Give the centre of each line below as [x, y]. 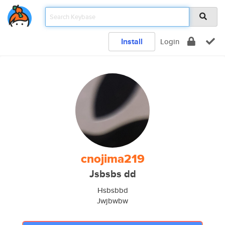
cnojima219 [113, 159]
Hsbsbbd [113, 190]
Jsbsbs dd [113, 174]
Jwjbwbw [113, 201]
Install [132, 41]
